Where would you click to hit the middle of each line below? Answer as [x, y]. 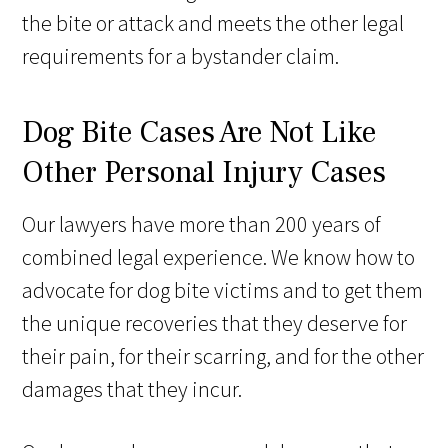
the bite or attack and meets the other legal [213, 23]
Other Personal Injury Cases [204, 173]
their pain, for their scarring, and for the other [223, 356]
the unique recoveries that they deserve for [215, 323]
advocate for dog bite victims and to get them [223, 290]
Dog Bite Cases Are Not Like [199, 133]
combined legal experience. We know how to [219, 257]
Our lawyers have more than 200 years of [202, 224]
